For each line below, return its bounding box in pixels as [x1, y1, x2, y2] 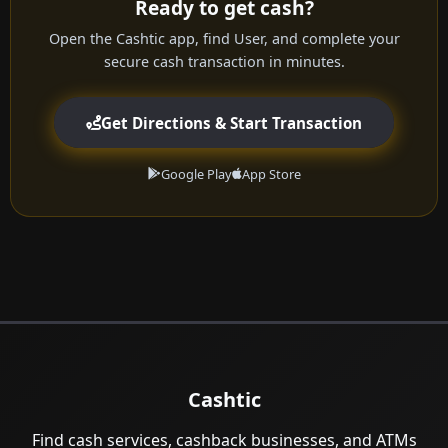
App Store [241, 165, 301, 184]
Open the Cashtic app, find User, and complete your [48, 29, 400, 49]
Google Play [160, 165, 232, 184]
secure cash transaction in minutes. [103, 52, 345, 72]
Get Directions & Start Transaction [101, 112, 362, 133]
